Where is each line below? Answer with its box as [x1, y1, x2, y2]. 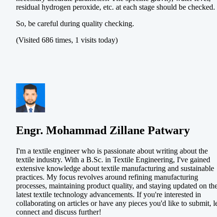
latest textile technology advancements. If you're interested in [16, 190, 201, 199]
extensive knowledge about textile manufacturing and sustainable [16, 164, 214, 173]
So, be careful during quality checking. [16, 19, 134, 28]
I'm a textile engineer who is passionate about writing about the [16, 147, 208, 155]
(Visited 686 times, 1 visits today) [16, 36, 118, 45]
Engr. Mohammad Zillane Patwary [16, 124, 190, 137]
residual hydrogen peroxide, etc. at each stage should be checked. [16, 3, 215, 12]
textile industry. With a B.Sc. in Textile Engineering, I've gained [16, 155, 210, 164]
